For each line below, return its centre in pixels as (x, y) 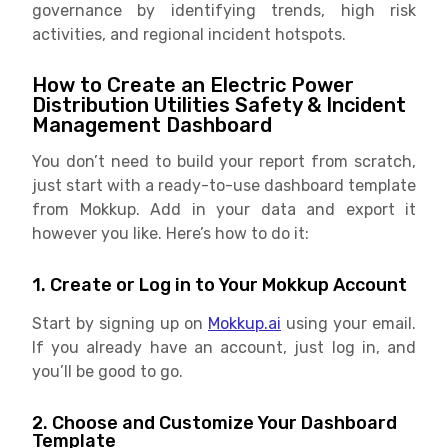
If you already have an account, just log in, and (224, 347)
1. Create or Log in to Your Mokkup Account (219, 284)
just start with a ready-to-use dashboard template (224, 185)
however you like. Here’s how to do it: (170, 233)
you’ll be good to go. (107, 371)
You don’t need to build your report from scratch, (224, 161)
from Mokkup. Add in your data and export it (224, 209)
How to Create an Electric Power (193, 84)
